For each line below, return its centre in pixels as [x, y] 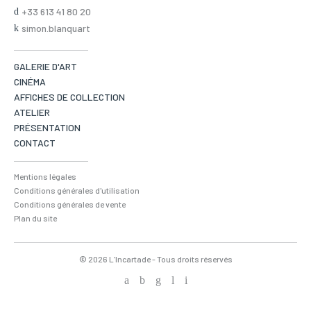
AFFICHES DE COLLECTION [69, 97]
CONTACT [35, 143]
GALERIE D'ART [45, 67]
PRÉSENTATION [47, 128]
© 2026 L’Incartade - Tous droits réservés [155, 259]
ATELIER [32, 112]
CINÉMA [30, 82]
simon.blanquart [56, 28]
